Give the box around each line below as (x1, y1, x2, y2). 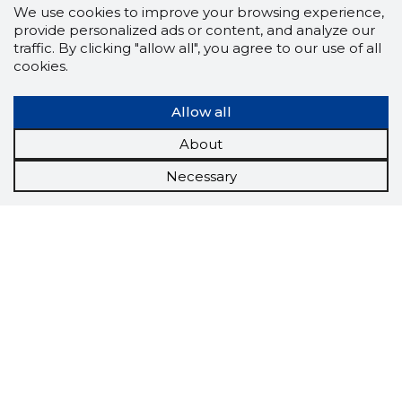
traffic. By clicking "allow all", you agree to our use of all (13, 39, 381, 57)
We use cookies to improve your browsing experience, (13, 4, 384, 22)
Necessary (165, 167, 237, 185)
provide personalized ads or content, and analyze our (13, 22, 375, 39)
